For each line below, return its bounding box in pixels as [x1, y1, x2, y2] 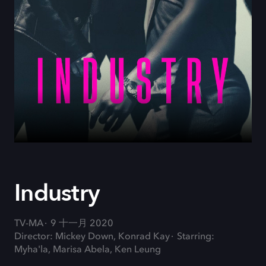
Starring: [177, 232, 214, 242]
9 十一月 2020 [50, 219, 113, 229]
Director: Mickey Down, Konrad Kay [14, 232, 170, 242]
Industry [14, 177, 100, 210]
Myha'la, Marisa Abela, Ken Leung [14, 245, 161, 255]
